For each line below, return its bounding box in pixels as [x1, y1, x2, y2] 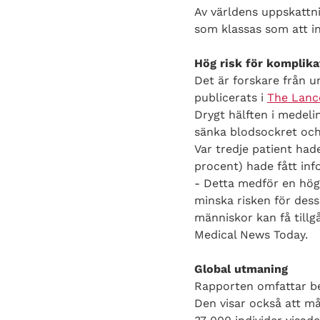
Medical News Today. [194, 228, 308, 241]
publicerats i [194, 91, 267, 104]
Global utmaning [194, 262, 288, 276]
